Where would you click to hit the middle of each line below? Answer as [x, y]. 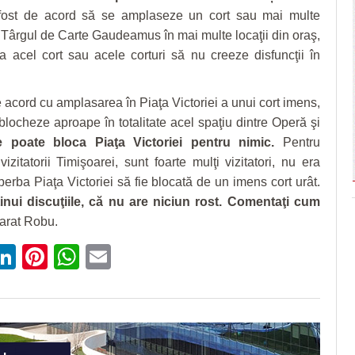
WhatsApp [138, 256]
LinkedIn [64, 256]
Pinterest [98, 256]
